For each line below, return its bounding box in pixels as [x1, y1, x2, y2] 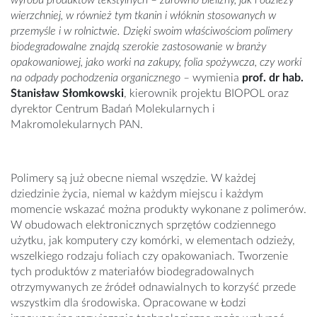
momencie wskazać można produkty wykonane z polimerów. [11, 204, 306, 216]
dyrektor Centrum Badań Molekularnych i [11, 103, 215, 115]
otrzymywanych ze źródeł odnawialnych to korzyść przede [11, 282, 296, 294]
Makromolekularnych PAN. [11, 119, 143, 131]
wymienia [190, 72, 242, 84]
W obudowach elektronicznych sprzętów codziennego [11, 219, 276, 231]
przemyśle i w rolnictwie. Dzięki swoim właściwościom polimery [11, 25, 292, 38]
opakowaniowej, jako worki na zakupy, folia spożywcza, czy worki [11, 57, 301, 69]
